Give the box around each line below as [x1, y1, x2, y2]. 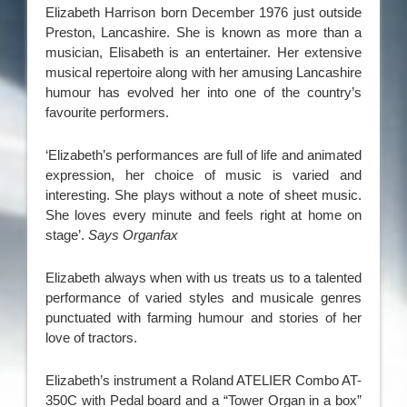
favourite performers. [45, 104, 169, 121]
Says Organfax [88, 227, 178, 243]
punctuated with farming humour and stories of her [45, 310, 362, 326]
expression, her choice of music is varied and [45, 167, 362, 184]
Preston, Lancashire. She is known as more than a [45, 25, 362, 41]
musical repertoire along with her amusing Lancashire [45, 65, 362, 81]
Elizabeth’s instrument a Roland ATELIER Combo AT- [45, 372, 362, 389]
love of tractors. [45, 330, 137, 346]
